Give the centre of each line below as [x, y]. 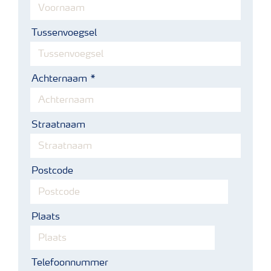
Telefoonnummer [70, 263]
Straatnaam [58, 126]
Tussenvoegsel [64, 34]
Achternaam [59, 80]
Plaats [46, 217]
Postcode [52, 171]
